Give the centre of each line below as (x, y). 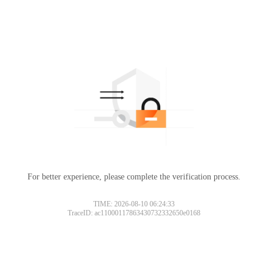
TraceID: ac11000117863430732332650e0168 (134, 213)
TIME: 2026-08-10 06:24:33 (134, 204)
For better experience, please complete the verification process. (134, 176)
